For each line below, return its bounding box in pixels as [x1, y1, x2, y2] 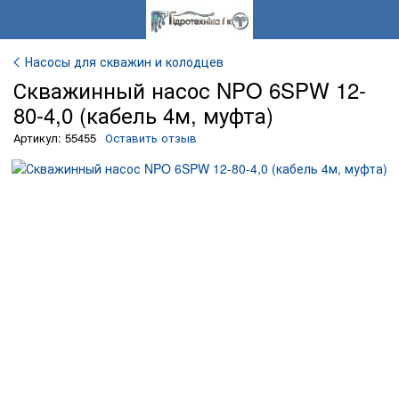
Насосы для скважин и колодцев [25, 53, 224, 70]
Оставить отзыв [105, 129, 197, 146]
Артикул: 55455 [13, 129, 96, 146]
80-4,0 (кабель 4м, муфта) [13, 99, 273, 130]
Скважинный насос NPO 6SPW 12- [13, 74, 366, 105]
